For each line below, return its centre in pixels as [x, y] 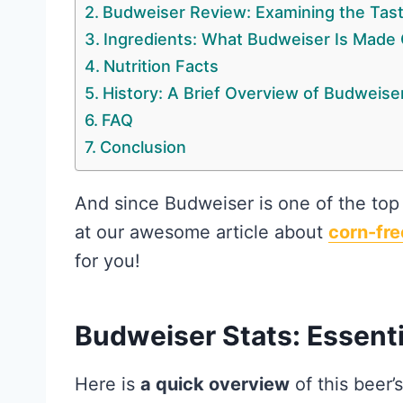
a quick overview [215, 385]
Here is [107, 385]
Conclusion [143, 148]
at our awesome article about [201, 233]
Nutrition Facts [161, 67]
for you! [107, 261]
